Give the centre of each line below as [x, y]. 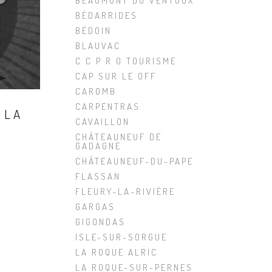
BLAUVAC [98, 46]
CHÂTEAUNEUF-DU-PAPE [134, 161]
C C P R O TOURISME [126, 61]
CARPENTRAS [108, 107]
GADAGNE [98, 146]
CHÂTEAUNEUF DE [119, 137]
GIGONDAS [100, 222]
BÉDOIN [93, 31]
